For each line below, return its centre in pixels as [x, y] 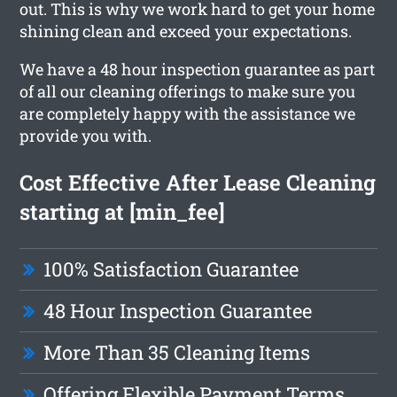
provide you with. [86, 135]
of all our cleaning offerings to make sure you [188, 91]
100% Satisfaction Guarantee [171, 269]
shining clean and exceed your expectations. [186, 31]
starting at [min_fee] [123, 211]
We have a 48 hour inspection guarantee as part [198, 69]
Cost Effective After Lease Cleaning [198, 182]
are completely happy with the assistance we [188, 113]
